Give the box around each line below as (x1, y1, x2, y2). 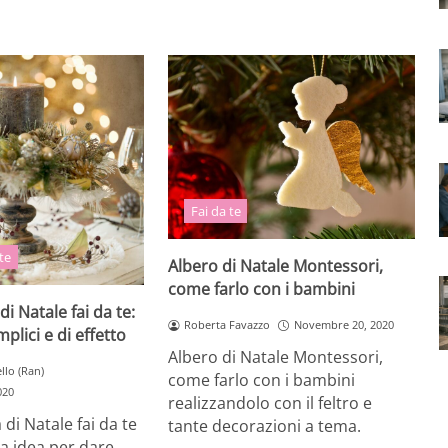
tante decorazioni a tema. (168, 415, 362, 438)
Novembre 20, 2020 (294, 317, 394, 333)
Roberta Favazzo (184, 317, 271, 333)
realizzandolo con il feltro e (168, 392, 373, 415)
